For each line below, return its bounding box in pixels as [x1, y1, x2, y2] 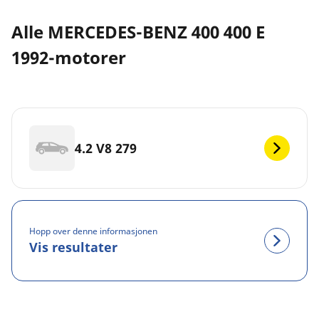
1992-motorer [11, 46, 126, 70]
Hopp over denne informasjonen [29, 224, 157, 237]
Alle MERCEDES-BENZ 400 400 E [11, 20, 265, 44]
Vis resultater [29, 238, 117, 256]
